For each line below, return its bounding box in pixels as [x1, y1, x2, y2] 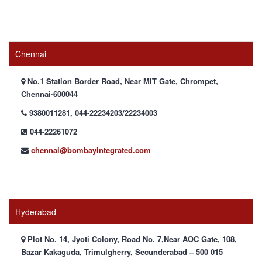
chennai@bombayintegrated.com [31, 144, 151, 156]
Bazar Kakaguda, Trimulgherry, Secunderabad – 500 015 [21, 246, 223, 257]
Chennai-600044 [21, 88, 78, 99]
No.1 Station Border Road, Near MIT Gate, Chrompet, [25, 75, 218, 87]
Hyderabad [15, 206, 56, 218]
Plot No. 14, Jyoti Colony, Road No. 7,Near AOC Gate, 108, [25, 233, 237, 244]
